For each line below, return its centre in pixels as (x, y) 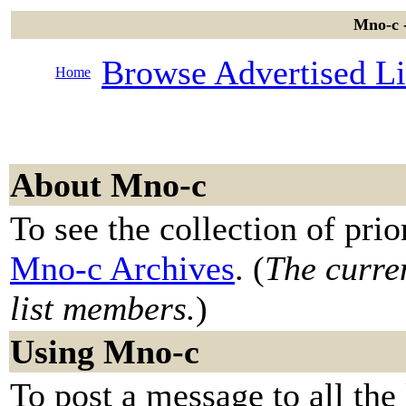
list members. (103, 308)
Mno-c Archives (122, 268)
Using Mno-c (105, 352)
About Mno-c (108, 185)
